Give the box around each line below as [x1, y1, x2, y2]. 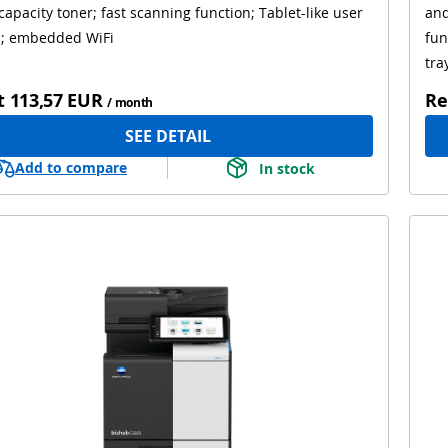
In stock [258, 158, 315, 178]
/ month [107, 94, 154, 112]
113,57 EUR [9, 88, 103, 113]
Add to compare [15, 158, 127, 178]
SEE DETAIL [125, 125, 211, 148]
